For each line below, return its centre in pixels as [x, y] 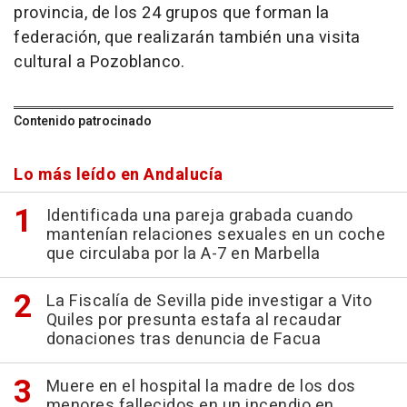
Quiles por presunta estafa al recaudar [194, 320]
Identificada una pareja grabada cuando [199, 215]
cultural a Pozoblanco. [99, 62]
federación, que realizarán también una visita [187, 37]
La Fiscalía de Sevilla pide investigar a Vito [208, 301]
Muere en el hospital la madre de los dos [201, 386]
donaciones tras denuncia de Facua [183, 339]
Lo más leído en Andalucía [119, 174]
